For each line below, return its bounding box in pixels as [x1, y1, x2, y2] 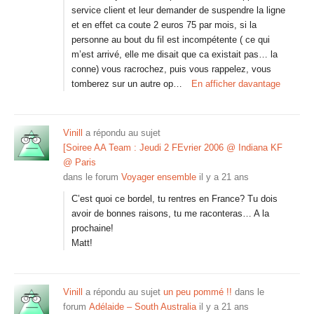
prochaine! [71, 223, 114, 233]
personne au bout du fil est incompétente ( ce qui [71, 34, 270, 45]
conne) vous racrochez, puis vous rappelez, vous [71, 64, 271, 74]
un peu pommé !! [163, 287, 232, 297]
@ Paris [63, 157, 96, 168]
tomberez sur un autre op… [71, 78, 182, 89]
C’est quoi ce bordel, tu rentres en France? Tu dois [71, 193, 278, 204]
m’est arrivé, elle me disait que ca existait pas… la [71, 49, 278, 60]
